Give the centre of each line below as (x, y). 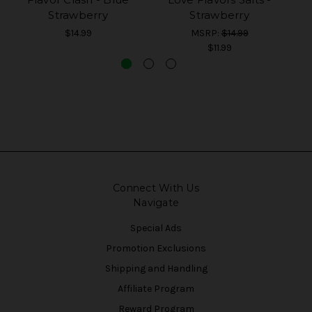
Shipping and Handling (156, 269)
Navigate (156, 203)
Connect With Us (156, 188)
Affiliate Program (156, 289)
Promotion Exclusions (156, 249)
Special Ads (156, 228)
